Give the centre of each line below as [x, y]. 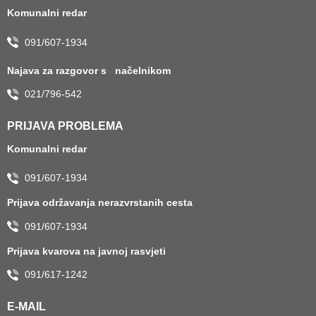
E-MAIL [26, 307]
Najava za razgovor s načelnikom [92, 70]
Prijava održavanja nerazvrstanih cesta [100, 203]
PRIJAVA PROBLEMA [65, 126]
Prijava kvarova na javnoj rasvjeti [89, 251]
